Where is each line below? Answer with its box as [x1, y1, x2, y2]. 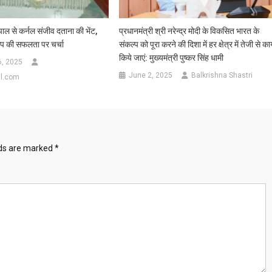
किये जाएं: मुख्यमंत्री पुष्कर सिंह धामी [119, 52, 224, 63]
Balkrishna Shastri [191, 70, 253, 80]
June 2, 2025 [129, 70, 173, 80]
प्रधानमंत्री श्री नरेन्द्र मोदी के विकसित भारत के [119, 25, 260, 36]
